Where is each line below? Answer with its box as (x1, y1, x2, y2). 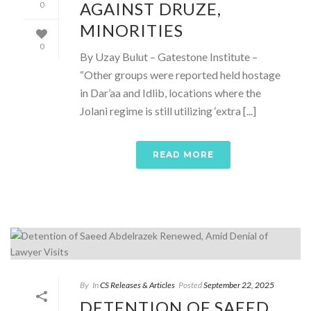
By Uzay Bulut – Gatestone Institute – (80, 49, 258, 63)
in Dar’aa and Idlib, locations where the (80, 85, 261, 99)
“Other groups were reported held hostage (80, 67, 280, 81)
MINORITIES (80, 19, 183, 40)
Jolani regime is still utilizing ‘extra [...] (80, 103, 256, 117)
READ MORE (153, 149, 214, 160)
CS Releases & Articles (100, 279, 175, 290)
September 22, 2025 (203, 279, 274, 290)
